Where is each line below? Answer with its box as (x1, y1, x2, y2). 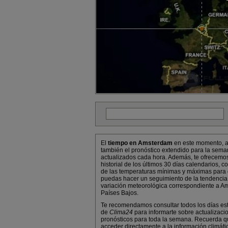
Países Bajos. (101, 189, 138, 196)
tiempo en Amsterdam (108, 139, 173, 147)
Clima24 (109, 209, 133, 216)
